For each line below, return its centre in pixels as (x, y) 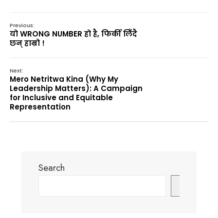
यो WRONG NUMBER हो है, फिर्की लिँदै (73, 34)
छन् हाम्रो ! (27, 43)
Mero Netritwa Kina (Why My (64, 79)
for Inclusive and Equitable (61, 98)
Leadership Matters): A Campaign (76, 88)
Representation (40, 107)
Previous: (22, 25)
